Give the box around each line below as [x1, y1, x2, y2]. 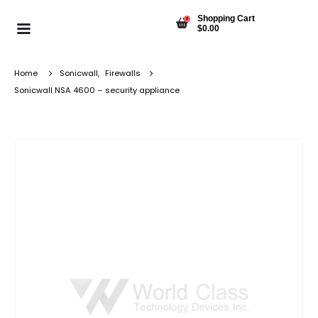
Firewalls [105, 67, 141, 79]
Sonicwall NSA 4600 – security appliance [14, 84, 180, 96]
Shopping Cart [197, 13, 255, 23]
